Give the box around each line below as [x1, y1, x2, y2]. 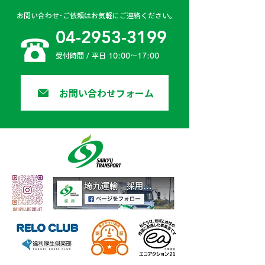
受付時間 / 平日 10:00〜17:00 [56, 51, 159, 59]
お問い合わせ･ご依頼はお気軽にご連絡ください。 [17, 9, 176, 21]
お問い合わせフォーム [59, 85, 154, 100]
